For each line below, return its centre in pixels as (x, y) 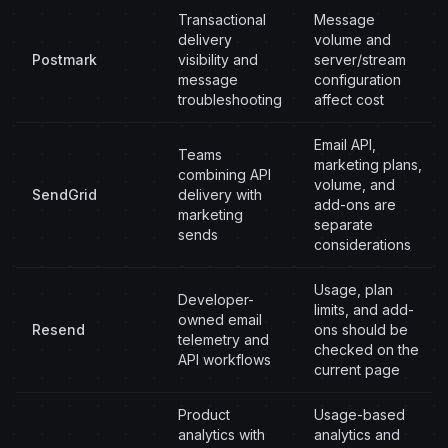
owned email (220, 319)
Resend (58, 329)
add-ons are (355, 204)
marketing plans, (368, 164)
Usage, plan (353, 289)
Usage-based (359, 414)
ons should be (361, 329)
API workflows (224, 359)
